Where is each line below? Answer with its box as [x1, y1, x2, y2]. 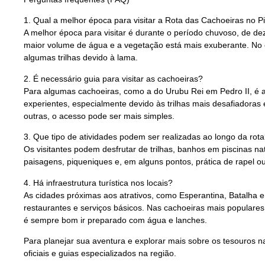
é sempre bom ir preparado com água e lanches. [24, 215, 207, 225]
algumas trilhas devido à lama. [24, 53, 138, 63]
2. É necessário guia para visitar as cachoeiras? [24, 73, 203, 83]
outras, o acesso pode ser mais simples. [24, 111, 174, 121]
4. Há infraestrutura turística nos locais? [24, 177, 173, 188]
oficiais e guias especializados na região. [24, 248, 176, 258]
